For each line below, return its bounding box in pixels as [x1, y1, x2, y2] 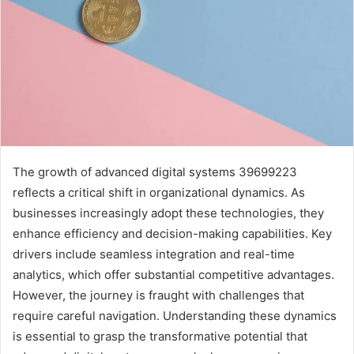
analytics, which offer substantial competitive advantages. [13, 266, 334, 282]
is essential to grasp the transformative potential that [13, 328, 307, 344]
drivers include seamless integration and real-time [13, 246, 295, 262]
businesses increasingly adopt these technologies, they [13, 205, 324, 220]
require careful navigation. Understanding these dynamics [13, 307, 337, 323]
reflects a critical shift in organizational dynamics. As [13, 184, 305, 200]
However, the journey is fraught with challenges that [13, 287, 304, 303]
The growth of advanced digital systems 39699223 [13, 164, 297, 179]
